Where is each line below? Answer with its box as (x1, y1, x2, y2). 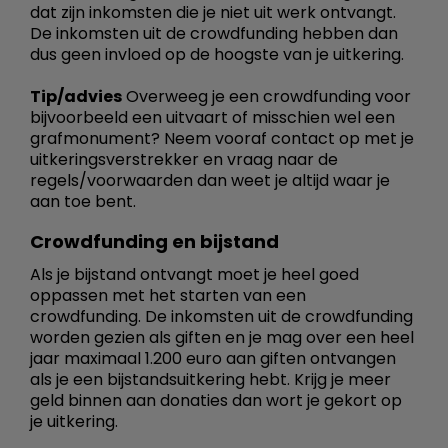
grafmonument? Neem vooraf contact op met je (30, 126, 414, 150)
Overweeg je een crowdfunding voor (122, 84, 411, 108)
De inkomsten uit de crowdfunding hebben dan (30, 21, 398, 45)
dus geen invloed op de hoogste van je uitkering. (30, 42, 404, 66)
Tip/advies (30, 84, 122, 108)
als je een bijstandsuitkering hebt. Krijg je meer (30, 367, 391, 391)
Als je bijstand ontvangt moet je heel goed (30, 262, 359, 286)
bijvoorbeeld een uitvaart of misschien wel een (30, 105, 395, 129)
